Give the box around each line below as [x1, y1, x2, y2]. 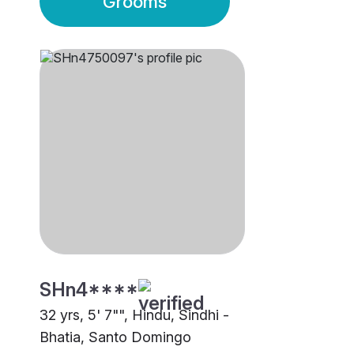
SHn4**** [40, 278, 138, 302]
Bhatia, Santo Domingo [40, 329, 191, 346]
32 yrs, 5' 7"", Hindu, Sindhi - [40, 307, 229, 324]
